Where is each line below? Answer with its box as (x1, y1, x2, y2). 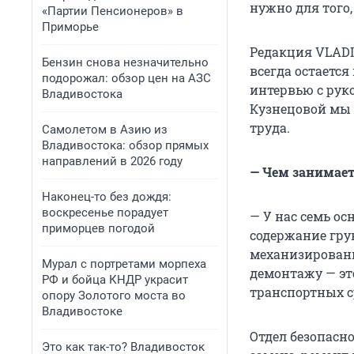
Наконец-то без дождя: (42, 190, 171, 204)
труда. (250, 119, 290, 137)
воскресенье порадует (42, 205, 168, 220)
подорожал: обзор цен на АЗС (42, 71, 211, 85)
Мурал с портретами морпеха (42, 257, 206, 271)
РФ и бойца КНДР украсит (42, 273, 188, 287)
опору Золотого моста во (42, 288, 186, 303)
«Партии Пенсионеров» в (42, 4, 183, 18)
